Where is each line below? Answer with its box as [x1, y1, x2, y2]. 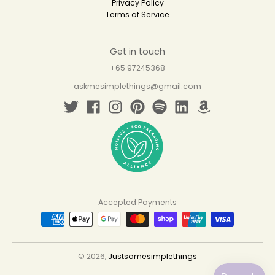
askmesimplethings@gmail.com [74, 81, 201, 92]
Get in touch [110, 45, 165, 58]
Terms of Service [106, 9, 169, 20]
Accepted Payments [98, 197, 177, 208]
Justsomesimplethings [108, 251, 197, 262]
